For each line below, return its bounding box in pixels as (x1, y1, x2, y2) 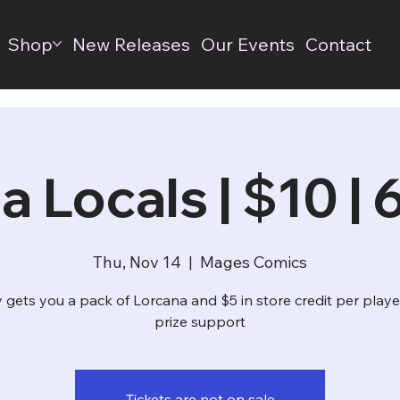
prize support (154, 312, 246, 330)
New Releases (71, 32, 190, 55)
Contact (304, 32, 371, 55)
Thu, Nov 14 (93, 251, 181, 272)
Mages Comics (200, 251, 307, 272)
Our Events (200, 32, 295, 55)
